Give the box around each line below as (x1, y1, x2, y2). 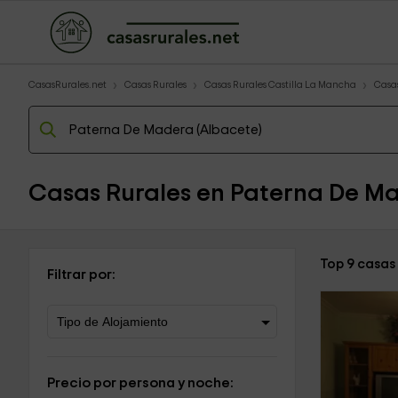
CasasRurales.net (28, 80, 107, 90)
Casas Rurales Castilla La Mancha (204, 80, 356, 90)
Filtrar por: (47, 267, 115, 282)
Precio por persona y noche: (47, 376, 234, 390)
